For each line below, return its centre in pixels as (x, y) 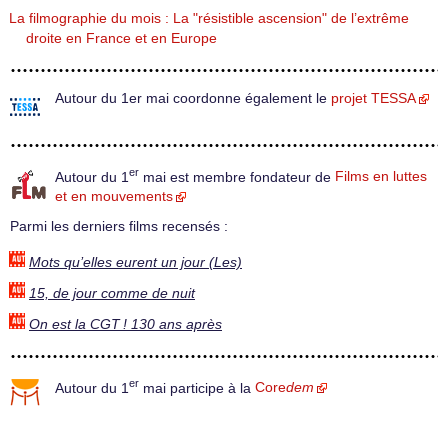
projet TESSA (373, 98)
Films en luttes (381, 177)
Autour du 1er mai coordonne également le (193, 98)
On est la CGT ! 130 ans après (125, 324)
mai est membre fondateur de (237, 177)
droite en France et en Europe (121, 38)
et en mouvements (114, 197)
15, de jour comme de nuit (112, 293)
